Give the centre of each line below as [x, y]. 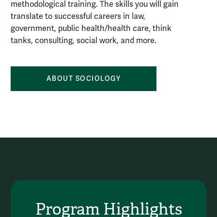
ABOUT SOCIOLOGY [84, 79]
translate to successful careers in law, [78, 17]
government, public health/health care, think [91, 29]
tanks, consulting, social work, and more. [84, 41]
